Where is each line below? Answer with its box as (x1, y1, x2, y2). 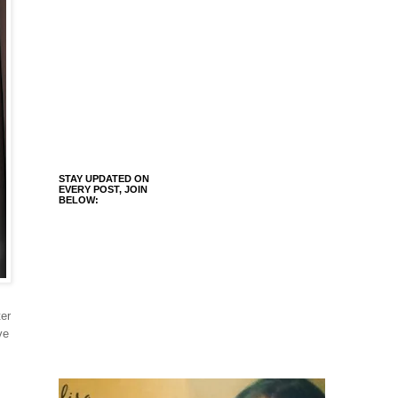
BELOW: (59, 195, 99, 206)
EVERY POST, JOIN (59, 184, 147, 195)
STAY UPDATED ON (59, 173, 149, 185)
